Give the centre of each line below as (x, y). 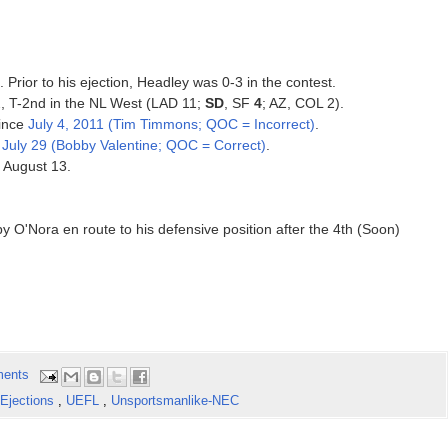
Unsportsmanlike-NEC (174, 400)
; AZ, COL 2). (302, 103)
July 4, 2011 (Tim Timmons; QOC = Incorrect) (171, 124)
